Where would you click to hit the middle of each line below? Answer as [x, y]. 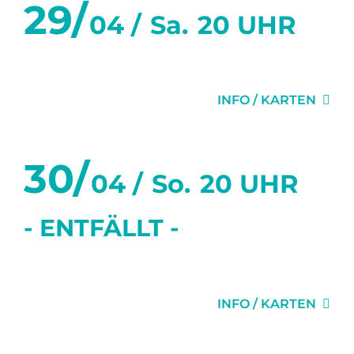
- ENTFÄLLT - [102, 228]
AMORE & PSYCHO [131, 273]
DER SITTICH [96, 70]
